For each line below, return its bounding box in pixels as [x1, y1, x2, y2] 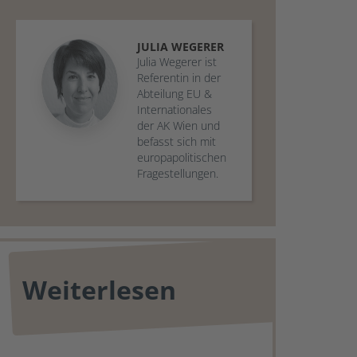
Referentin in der [137, 70, 221, 85]
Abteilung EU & [137, 86, 212, 101]
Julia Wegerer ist [137, 54, 217, 69]
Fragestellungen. [137, 166, 218, 181]
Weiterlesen [22, 273, 176, 307]
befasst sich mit [137, 134, 216, 149]
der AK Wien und [137, 118, 220, 133]
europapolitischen [137, 150, 226, 165]
